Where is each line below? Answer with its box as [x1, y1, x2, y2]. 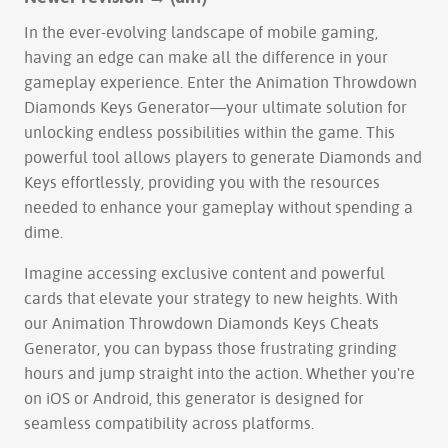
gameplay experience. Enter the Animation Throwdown [24, 72, 417, 92]
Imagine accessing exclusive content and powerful [24, 263, 385, 283]
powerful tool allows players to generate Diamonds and [24, 147, 422, 167]
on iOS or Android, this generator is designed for [24, 388, 364, 408]
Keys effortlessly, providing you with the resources [24, 172, 380, 192]
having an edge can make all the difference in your [24, 47, 388, 67]
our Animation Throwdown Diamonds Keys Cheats [24, 313, 379, 333]
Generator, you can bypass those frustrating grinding [24, 338, 397, 358]
